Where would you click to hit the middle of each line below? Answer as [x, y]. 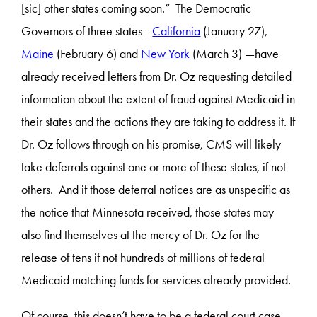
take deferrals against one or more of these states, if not [154, 167]
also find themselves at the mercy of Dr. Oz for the [141, 235]
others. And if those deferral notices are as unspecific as [156, 189]
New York [166, 53]
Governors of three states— [87, 31]
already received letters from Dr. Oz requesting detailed [157, 76]
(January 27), [234, 31]
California [177, 31]
